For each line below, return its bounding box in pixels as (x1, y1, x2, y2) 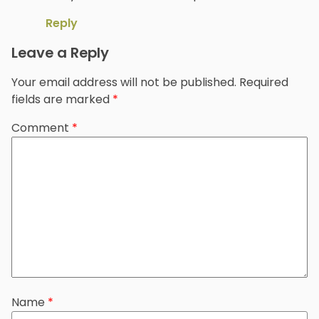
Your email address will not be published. (11, 74, 236, 91)
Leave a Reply (11, 43, 109, 63)
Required (239, 74, 288, 91)
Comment (11, 120, 72, 137)
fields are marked (11, 91, 113, 108)
